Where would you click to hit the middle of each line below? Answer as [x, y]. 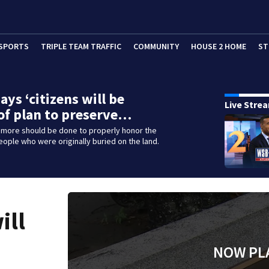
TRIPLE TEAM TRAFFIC [81, 46]
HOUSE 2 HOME [219, 46]
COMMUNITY [156, 46]
